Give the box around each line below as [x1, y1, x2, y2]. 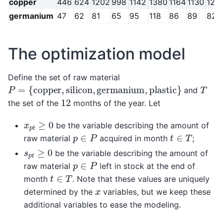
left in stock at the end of [97, 161, 195, 171]
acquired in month [97, 133, 170, 143]
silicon [59, 80, 89, 92]
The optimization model [8, 44, 185, 63]
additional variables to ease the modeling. [24, 199, 181, 210]
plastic [146, 80, 176, 92]
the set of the [8, 98, 61, 109]
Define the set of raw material [8, 72, 120, 83]
